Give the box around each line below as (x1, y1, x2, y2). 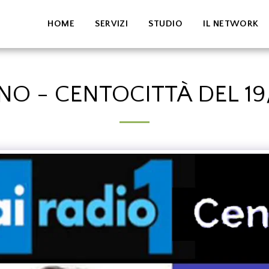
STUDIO (148, 19, 183, 29)
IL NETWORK (203, 19, 259, 29)
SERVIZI (95, 19, 128, 29)
